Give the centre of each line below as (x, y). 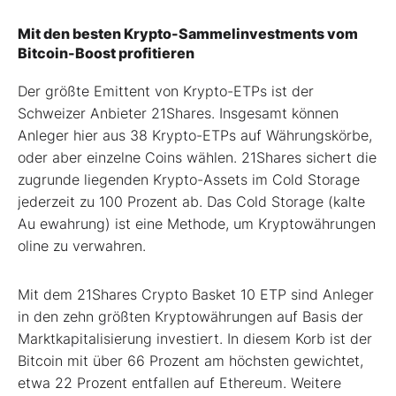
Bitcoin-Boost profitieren (106, 53)
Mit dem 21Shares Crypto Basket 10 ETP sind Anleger (196, 294)
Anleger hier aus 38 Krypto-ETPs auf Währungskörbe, (195, 135)
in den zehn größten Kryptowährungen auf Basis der (190, 316)
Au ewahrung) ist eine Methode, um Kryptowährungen (197, 223)
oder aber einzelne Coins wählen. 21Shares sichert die (197, 157)
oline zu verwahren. (82, 245)
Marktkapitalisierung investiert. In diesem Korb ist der (195, 338)
